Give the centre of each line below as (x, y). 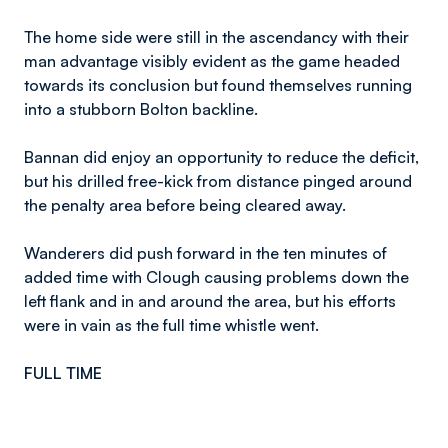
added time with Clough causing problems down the (216, 277)
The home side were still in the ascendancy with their (216, 37)
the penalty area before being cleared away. (185, 205)
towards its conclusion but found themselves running (218, 85)
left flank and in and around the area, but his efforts (210, 301)
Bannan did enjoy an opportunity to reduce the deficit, (221, 157)
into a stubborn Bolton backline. (141, 109)
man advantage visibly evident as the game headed (212, 61)
